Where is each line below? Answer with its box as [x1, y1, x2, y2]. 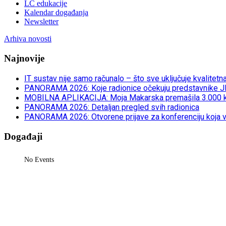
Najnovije [4, 53, 44, 64]
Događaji [4, 131, 42, 142]
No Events [24, 156, 54, 164]
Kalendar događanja [24, 8, 88, 17]
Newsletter [24, 17, 59, 26]
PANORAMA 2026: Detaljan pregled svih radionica [24, 102, 199, 112]
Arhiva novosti [4, 34, 51, 43]
